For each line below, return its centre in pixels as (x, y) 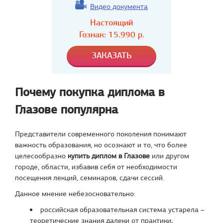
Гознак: (94, 35)
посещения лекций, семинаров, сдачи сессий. (90, 178)
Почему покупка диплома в (90, 92)
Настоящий (111, 23)
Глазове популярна (66, 110)
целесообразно (41, 156)
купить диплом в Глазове (109, 156)
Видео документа (119, 6)
